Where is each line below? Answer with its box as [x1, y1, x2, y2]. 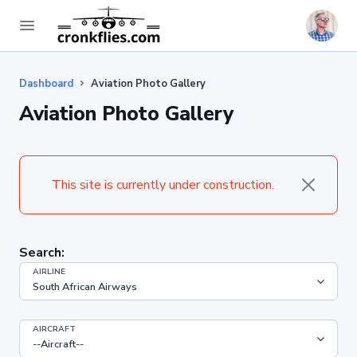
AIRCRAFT [33, 324, 76, 335]
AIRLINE [33, 266, 65, 277]
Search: [19, 244, 65, 261]
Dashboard [19, 76, 73, 91]
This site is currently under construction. [52, 175, 274, 194]
